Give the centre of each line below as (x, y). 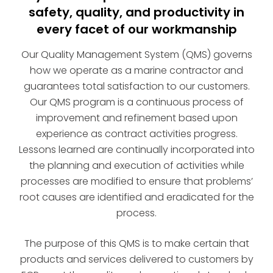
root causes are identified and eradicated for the (136, 197)
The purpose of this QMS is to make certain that (136, 243)
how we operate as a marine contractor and (136, 70)
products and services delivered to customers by (136, 259)
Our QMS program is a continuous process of (136, 102)
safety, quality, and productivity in (136, 12)
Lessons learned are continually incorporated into (136, 149)
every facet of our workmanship (136, 29)
